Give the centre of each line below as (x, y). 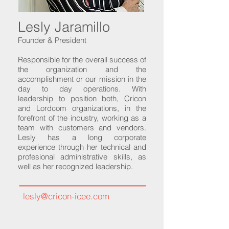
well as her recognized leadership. (75, 166)
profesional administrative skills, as (82, 157)
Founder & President (52, 40)
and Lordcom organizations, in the (82, 108)
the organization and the (82, 69)
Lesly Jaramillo (64, 27)
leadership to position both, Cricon (82, 98)
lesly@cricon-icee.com (66, 196)
